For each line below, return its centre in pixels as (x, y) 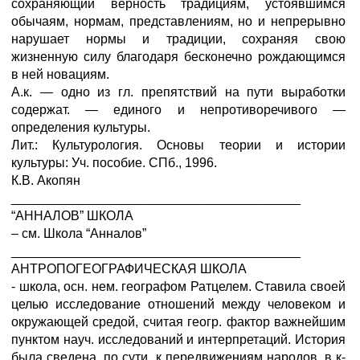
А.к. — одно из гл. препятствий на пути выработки (178, 92)
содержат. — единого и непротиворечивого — (178, 110)
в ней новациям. (60, 74)
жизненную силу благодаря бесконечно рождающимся (178, 57)
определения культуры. (81, 127)
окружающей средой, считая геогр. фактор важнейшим (178, 322)
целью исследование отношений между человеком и (178, 304)
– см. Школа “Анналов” (79, 233)
